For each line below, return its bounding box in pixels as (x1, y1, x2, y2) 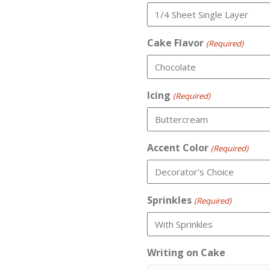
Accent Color (147, 141, 209, 154)
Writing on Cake (147, 246, 226, 259)
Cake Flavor (147, 36, 204, 49)
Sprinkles (147, 193, 192, 207)
